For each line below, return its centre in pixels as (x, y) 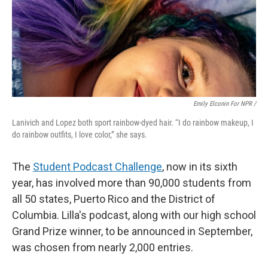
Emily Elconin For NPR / (225, 104)
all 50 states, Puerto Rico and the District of (114, 199)
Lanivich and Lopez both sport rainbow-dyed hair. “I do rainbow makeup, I (133, 123)
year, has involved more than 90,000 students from (132, 183)
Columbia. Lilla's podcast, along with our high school (134, 215)
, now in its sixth (200, 167)
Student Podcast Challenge (98, 167)
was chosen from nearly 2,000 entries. (103, 247)
